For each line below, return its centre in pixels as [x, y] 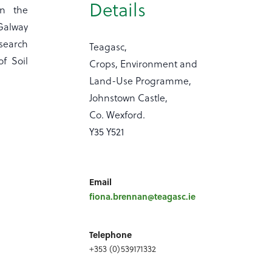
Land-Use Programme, [141, 80]
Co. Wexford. [117, 114]
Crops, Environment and [144, 63]
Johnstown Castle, [129, 97]
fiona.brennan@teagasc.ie [143, 196]
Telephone [111, 234]
